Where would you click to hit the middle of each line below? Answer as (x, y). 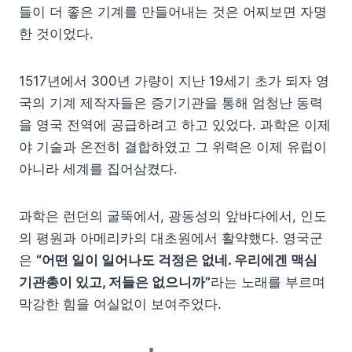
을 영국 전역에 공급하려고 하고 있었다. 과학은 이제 (175, 125)
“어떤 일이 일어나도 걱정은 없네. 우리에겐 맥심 (177, 260)
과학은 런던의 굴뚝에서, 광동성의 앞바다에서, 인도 (173, 216)
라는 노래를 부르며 (268, 282)
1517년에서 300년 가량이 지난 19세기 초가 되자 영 (174, 81)
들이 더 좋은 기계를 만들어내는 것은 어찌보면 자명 (173, 11)
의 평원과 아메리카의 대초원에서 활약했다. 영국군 (171, 238)
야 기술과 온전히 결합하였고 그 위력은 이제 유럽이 (173, 147)
